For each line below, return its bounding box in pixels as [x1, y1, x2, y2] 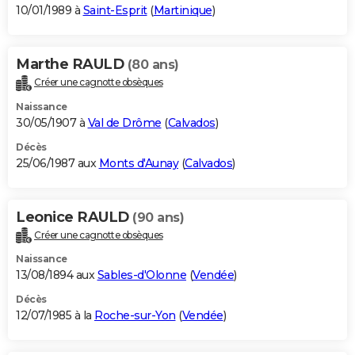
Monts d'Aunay [98, 155, 178, 170]
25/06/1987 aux [16, 155, 99, 170]
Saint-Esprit [82, 2, 147, 17]
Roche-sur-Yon [94, 308, 176, 323]
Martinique [153, 2, 212, 17]
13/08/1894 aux [16, 268, 97, 283]
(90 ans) [132, 209, 184, 225]
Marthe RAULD [16, 55, 128, 73]
